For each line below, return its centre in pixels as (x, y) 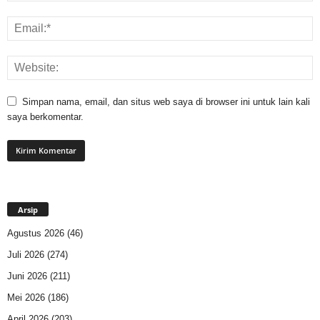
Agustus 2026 (36, 234)
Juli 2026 (26, 255)
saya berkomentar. (45, 117)
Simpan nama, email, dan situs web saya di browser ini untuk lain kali (166, 102)
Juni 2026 (27, 276)
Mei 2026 (26, 298)
